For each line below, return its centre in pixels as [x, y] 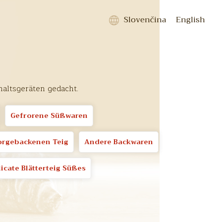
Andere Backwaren [119, 142]
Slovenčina [145, 20]
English [191, 20]
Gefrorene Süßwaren [49, 115]
